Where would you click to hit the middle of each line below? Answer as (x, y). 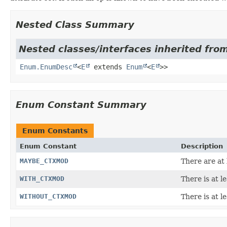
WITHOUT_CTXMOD (48, 196)
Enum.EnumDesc (46, 67)
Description (202, 146)
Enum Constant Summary (81, 104)
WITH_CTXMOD (42, 178)
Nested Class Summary (75, 24)
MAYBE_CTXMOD (44, 161)
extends (108, 67)
